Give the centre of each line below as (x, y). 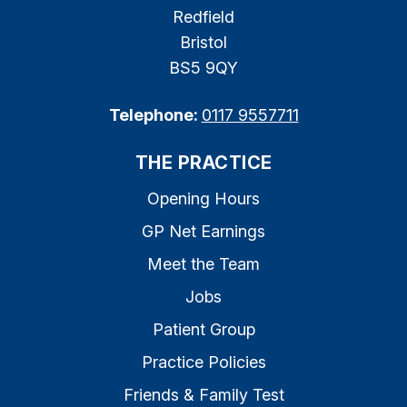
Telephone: (155, 115)
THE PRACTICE (203, 163)
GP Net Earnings (203, 231)
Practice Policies (203, 362)
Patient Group (203, 329)
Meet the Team (203, 264)
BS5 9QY (203, 68)
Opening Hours (203, 199)
